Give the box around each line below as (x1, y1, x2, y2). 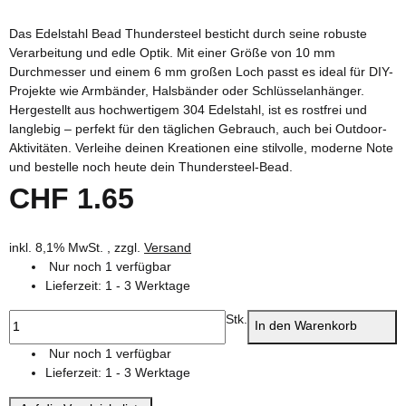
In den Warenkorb (255, 318, 361, 333)
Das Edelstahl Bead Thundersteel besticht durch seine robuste (9, 25, 367, 41)
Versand (144, 239, 191, 255)
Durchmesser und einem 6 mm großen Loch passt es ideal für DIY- (9, 63, 393, 79)
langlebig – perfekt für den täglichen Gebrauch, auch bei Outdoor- (9, 121, 387, 136)
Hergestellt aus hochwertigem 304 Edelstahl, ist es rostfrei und (9, 101, 367, 117)
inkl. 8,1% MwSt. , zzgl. (9, 239, 144, 255)
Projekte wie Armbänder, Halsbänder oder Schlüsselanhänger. (9, 82, 364, 98)
